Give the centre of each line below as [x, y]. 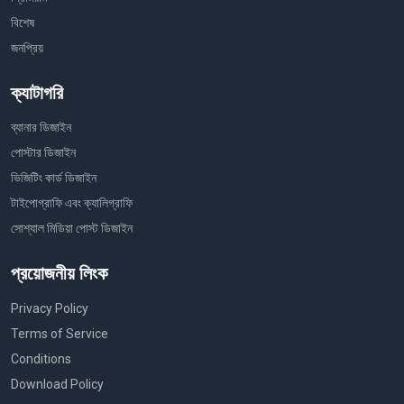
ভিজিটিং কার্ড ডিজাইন [54, 178]
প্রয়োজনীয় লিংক [59, 274]
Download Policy [57, 385]
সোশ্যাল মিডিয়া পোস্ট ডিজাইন [72, 229]
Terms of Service [60, 334]
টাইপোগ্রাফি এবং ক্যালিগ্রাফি [72, 203]
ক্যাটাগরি [37, 92]
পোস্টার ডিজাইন [43, 153]
